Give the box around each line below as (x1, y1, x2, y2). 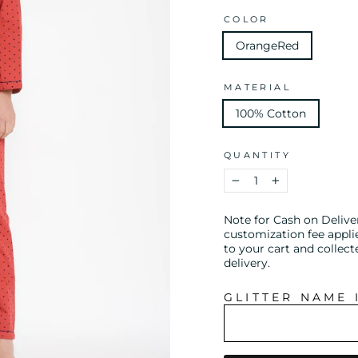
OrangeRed (236, 38, 299, 53)
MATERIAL (224, 82, 291, 93)
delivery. (224, 256, 270, 270)
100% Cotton (236, 106, 306, 121)
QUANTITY (224, 149, 291, 161)
